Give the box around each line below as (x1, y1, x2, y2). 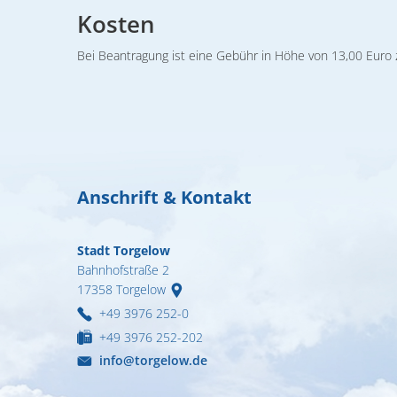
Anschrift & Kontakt (77, 185, 256, 209)
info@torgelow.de (99, 352, 208, 370)
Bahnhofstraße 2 (77, 261, 169, 278)
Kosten (77, 8, 155, 40)
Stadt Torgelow (77, 242, 170, 259)
